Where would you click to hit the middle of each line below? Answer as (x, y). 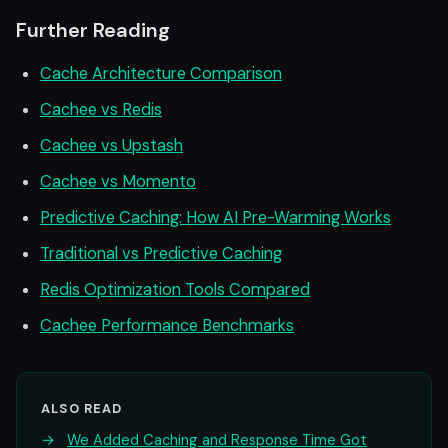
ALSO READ (82, 408)
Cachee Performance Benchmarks (167, 325)
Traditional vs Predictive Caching (161, 253)
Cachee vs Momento (118, 181)
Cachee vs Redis (101, 109)
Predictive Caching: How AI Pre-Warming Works (215, 217)
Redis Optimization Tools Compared (175, 289)
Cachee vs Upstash (111, 145)
